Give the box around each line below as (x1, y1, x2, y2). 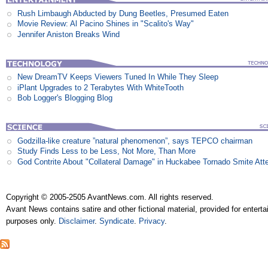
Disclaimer (59, 216, 95, 226)
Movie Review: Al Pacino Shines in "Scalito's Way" (17, 19, 194, 29)
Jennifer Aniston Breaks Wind (17, 29, 120, 39)
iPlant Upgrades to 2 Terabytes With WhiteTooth (17, 83, 184, 92)
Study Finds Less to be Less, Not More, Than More (17, 147, 196, 156)
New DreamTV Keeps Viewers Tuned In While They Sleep (17, 72, 219, 82)
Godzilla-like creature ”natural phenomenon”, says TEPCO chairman (17, 136, 253, 145)
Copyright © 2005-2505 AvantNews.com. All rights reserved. (6, 192, 214, 202)
